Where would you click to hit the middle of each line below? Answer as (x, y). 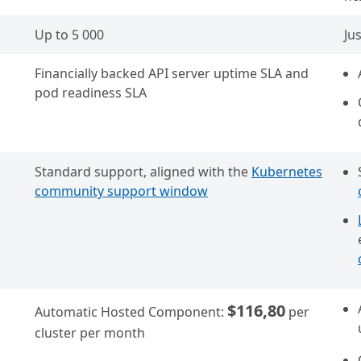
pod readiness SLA (91, 93)
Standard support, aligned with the (143, 172)
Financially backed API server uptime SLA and (172, 73)
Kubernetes (287, 172)
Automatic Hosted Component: (131, 312)
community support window (121, 191)
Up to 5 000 (69, 35)
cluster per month (90, 333)
